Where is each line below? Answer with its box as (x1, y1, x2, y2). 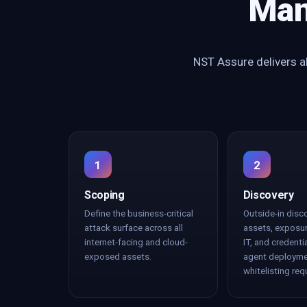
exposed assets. (84, 251, 151, 262)
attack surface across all (84, 222, 183, 233)
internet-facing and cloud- (84, 236, 188, 247)
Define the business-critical (84, 208, 193, 219)
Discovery (243, 188, 294, 201)
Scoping (84, 188, 125, 201)
